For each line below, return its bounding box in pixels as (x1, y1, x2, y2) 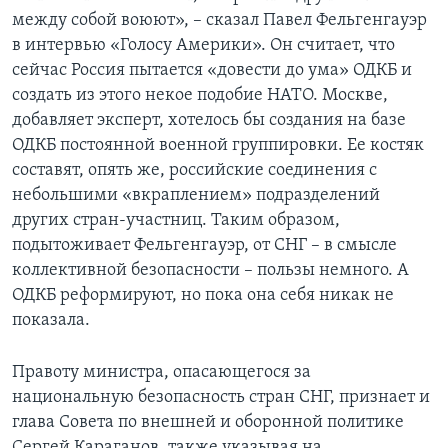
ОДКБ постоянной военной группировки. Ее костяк (12, 135, 424, 155)
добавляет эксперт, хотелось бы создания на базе (12, 110, 406, 130)
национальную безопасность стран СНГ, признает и (12, 387, 430, 407)
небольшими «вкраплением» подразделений (12, 185, 380, 205)
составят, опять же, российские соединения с (12, 160, 377, 180)
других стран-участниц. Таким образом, (12, 210, 340, 230)
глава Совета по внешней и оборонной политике (12, 412, 404, 432)
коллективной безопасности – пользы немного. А (12, 260, 409, 280)
